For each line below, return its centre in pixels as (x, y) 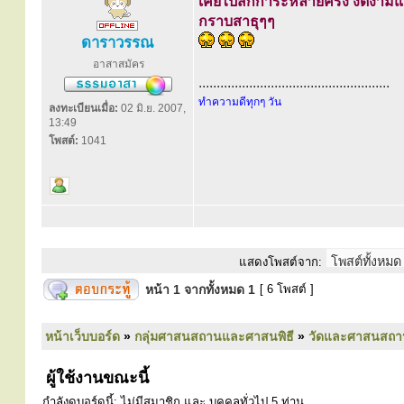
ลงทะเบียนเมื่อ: (83, 108)
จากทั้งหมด (214, 289)
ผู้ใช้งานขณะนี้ (95, 378)
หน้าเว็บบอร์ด (83, 336)
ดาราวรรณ (117, 43)
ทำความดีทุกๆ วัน (240, 102)
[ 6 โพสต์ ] (287, 289)
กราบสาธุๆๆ (237, 21)
